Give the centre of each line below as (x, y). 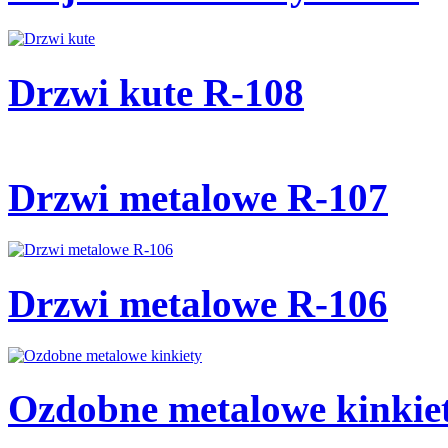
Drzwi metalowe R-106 (198, 303)
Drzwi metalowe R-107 (198, 198)
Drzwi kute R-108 (156, 92)
